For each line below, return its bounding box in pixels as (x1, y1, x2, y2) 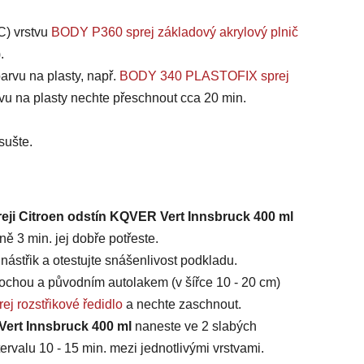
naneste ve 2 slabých (135, 319, 257, 334)
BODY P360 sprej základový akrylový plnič (51, 25, 298, 40)
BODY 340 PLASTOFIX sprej (119, 69, 289, 84)
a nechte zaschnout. (123, 297, 241, 312)
